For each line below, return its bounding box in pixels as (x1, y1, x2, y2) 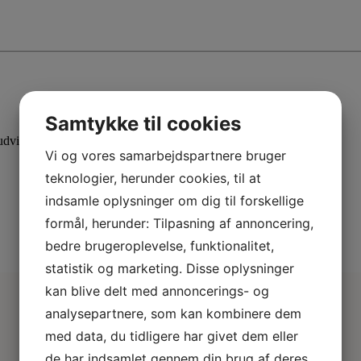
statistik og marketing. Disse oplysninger (45, 260, 294, 276)
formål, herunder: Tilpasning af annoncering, (45, 215, 313, 231)
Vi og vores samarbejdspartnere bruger (45, 147, 286, 164)
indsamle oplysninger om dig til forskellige (45, 193, 304, 209)
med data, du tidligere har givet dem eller (45, 328, 298, 344)
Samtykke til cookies (45, 112, 241, 135)
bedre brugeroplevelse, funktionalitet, (45, 238, 274, 254)
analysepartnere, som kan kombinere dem (45, 305, 301, 322)
